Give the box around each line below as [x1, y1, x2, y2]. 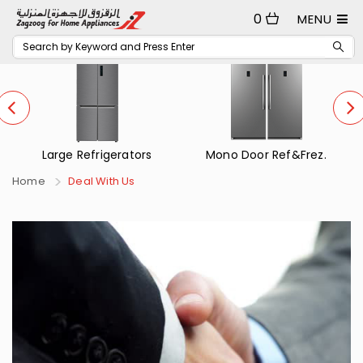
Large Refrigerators [41, 147, 152, 164]
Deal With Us [68, 173, 135, 190]
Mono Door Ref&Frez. [206, 147, 327, 164]
